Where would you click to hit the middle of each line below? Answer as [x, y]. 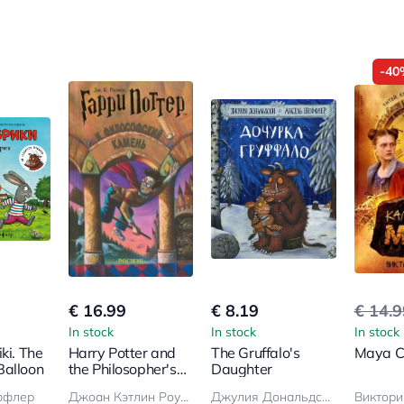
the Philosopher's [122, 368]
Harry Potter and [122, 352]
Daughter [242, 368]
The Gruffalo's [256, 352]
